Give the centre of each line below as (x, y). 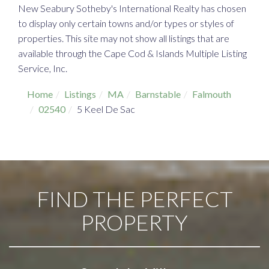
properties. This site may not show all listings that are (124, 38)
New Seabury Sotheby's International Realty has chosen (132, 8)
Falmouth (212, 94)
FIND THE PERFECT (134, 199)
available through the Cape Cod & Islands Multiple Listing (132, 53)
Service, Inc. (43, 68)
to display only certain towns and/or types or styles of (126, 23)
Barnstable (158, 94)
